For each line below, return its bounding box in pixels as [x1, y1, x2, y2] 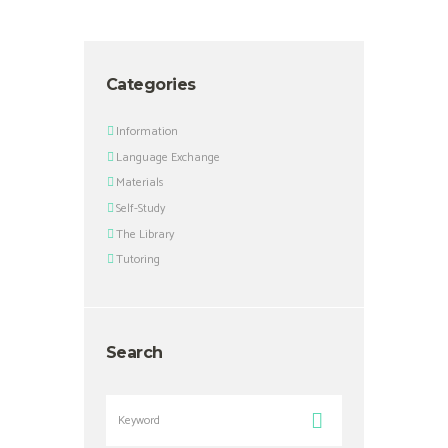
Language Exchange [116, 147, 221, 167]
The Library [116, 224, 175, 244]
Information [116, 122, 179, 142]
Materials [116, 173, 165, 193]
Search [105, 343, 163, 362]
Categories [105, 75, 196, 95]
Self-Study [116, 199, 166, 219]
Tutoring [116, 250, 161, 270]
